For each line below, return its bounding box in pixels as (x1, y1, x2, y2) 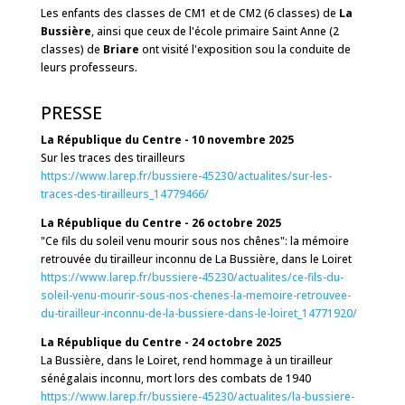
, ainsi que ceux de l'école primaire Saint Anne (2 (90, 24, 339, 39)
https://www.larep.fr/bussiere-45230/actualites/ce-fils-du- (40, 269, 344, 285)
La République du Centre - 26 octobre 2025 (40, 215, 281, 231)
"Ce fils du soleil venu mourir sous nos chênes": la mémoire (40, 233, 349, 249)
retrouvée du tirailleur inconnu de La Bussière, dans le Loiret (40, 251, 352, 267)
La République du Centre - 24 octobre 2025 (40, 334, 281, 350)
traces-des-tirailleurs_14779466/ (40, 186, 209, 202)
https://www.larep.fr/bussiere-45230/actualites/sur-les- (40, 168, 332, 184)
